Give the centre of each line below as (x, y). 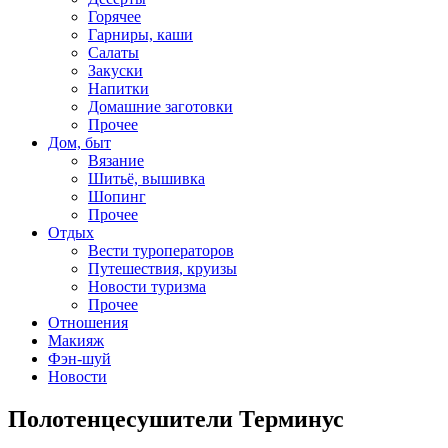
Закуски (115, 70)
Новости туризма (147, 286)
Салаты (113, 52)
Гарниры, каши (140, 34)
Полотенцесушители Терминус (176, 418)
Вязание (116, 160)
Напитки (118, 88)
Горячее (114, 16)
